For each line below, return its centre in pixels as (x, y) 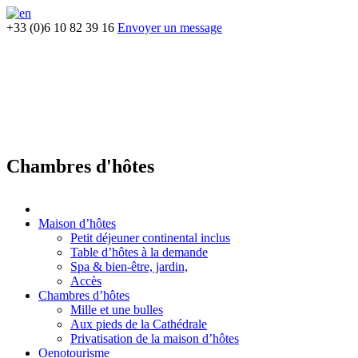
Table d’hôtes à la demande (139, 252)
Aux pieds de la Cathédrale (139, 324)
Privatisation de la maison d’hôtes (155, 338)
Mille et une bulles (117, 309)
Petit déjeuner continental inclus (150, 237)
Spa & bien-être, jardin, (129, 266)
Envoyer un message (170, 28)
